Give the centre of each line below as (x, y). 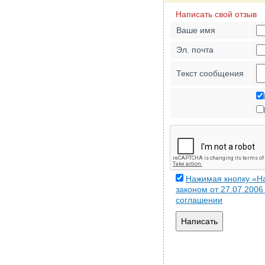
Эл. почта (195, 50)
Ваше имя (196, 30)
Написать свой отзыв (216, 14)
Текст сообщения (210, 73)
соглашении (199, 200)
